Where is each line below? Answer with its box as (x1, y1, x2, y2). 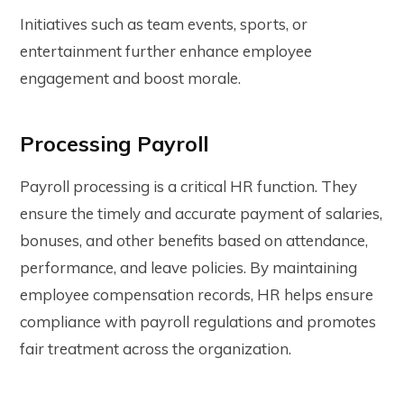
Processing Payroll (20, 130, 208, 157)
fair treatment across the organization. (20, 338, 291, 358)
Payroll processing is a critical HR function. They (20, 176, 357, 196)
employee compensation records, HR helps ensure (20, 284, 373, 304)
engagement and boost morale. (20, 68, 241, 87)
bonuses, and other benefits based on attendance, (20, 230, 368, 250)
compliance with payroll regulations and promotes (20, 311, 376, 331)
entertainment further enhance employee (20, 41, 312, 60)
